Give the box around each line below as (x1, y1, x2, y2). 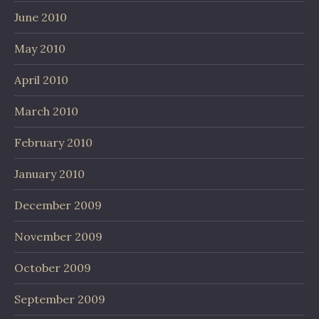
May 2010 (14, 41, 66, 56)
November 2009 (14, 229, 103, 244)
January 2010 (14, 167, 85, 181)
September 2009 (14, 292, 105, 306)
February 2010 (14, 135, 93, 150)
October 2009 (14, 261, 91, 275)
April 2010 (14, 73, 68, 87)
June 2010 (14, 10, 67, 24)
